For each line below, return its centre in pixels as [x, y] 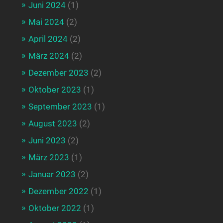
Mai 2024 [46, 22]
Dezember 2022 [58, 191]
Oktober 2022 [55, 208]
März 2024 [49, 56]
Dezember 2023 [58, 72]
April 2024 [48, 39]
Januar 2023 [52, 174]
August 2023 [53, 123]
